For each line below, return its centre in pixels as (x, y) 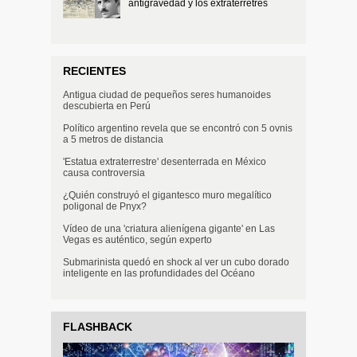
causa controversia (104, 173)
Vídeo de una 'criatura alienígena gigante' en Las (169, 229)
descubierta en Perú (107, 106)
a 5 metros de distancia (113, 140)
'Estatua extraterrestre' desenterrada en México (165, 162)
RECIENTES (94, 71)
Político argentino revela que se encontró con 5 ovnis (178, 129)
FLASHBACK (98, 327)
